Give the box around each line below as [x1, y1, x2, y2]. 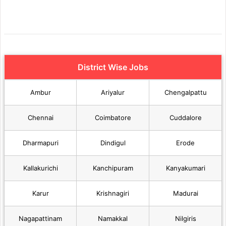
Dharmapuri [22, 138, 59, 147]
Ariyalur [101, 88, 125, 96]
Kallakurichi [23, 163, 58, 172]
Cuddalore [169, 113, 202, 122]
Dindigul [100, 138, 126, 147]
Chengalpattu [164, 88, 207, 96]
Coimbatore [94, 113, 131, 122]
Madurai [173, 189, 198, 197]
